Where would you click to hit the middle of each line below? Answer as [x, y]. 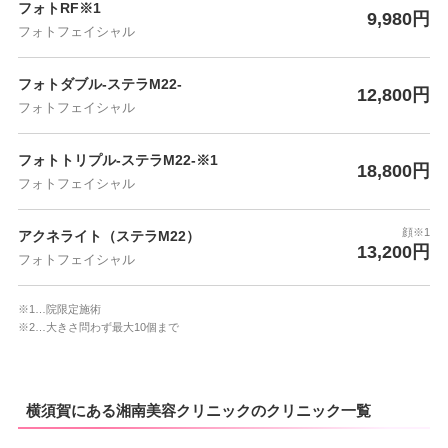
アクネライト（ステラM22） [108, 235]
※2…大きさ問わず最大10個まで [98, 326]
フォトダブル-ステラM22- [99, 83]
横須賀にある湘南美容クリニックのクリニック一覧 [198, 411]
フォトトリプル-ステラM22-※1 [117, 159]
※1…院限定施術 [59, 308]
